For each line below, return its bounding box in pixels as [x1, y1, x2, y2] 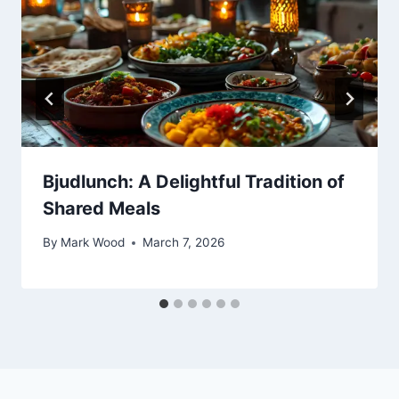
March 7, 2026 [142, 235, 225, 250]
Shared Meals [43, 197, 160, 219]
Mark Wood [61, 235, 126, 250]
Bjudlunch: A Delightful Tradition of [43, 170, 345, 192]
